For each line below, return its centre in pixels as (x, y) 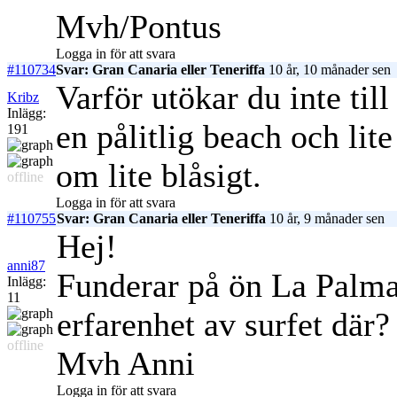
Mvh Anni (126, 364)
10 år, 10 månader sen (328, 70)
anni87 (26, 266)
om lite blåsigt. (159, 176)
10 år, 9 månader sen (325, 219)
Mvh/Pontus (139, 27)
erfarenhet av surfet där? (223, 325)
